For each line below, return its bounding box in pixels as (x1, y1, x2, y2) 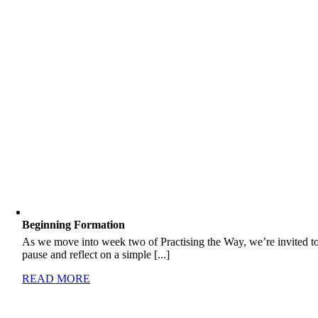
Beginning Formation (22, 219, 126, 231)
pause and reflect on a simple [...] (22, 248, 170, 261)
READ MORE (22, 273, 91, 285)
